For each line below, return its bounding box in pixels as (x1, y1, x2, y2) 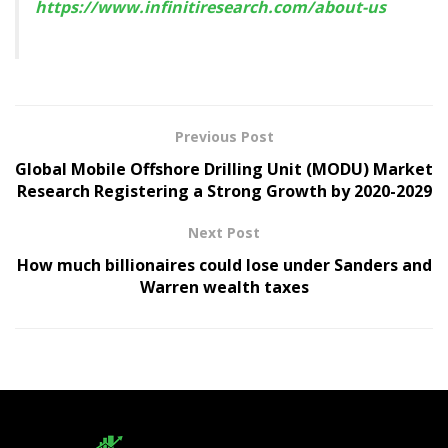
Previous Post (174, 127, 274, 147)
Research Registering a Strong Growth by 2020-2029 (16, 180, 432, 203)
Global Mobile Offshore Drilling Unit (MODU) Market (15, 158, 433, 181)
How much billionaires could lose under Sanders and (16, 254, 432, 277)
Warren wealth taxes (139, 276, 309, 299)
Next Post (188, 223, 260, 243)
